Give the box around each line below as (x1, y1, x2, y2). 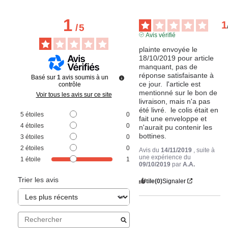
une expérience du (139, 153, 191, 161)
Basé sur (31, 73, 57, 81)
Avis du (139, 146, 161, 154)
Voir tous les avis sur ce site (36, 91, 112, 98)
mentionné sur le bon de (139, 88, 218, 97)
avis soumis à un (62, 73, 108, 81)
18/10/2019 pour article (139, 53, 214, 62)
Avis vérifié (145, 31, 176, 39)
